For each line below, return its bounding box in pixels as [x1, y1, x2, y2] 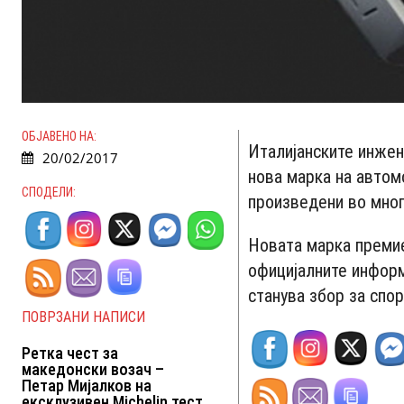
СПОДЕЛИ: [22, 185, 76, 200]
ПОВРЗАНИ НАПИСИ [22, 308, 145, 326]
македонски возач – [22, 360, 164, 380]
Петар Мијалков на [22, 376, 151, 396]
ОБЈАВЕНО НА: [22, 129, 96, 144]
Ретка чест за [22, 344, 118, 363]
